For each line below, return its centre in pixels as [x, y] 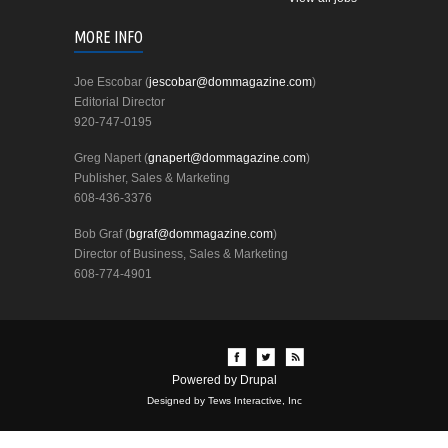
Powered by [205, 379]
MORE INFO [108, 36]
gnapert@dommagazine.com [227, 157]
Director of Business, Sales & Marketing [181, 253]
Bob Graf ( [101, 233]
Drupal [258, 379]
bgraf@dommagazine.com [201, 233]
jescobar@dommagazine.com [230, 81]
